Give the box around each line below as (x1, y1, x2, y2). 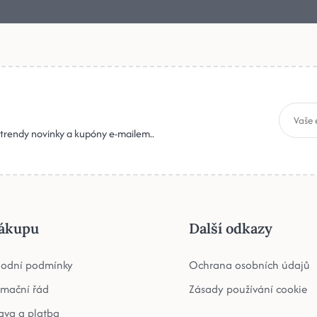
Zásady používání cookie (189, 280, 308, 297)
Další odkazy (189, 219, 273, 237)
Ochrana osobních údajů (189, 256, 311, 273)
